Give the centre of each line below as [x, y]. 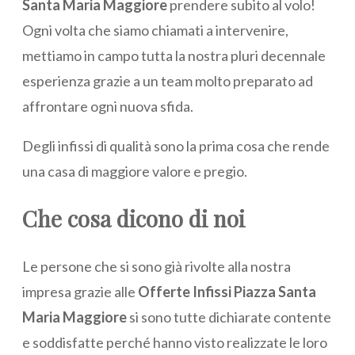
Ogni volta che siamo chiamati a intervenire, [155, 30]
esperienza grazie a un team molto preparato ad [168, 80]
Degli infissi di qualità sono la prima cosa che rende [176, 145]
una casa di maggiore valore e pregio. [135, 171]
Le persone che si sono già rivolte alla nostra [157, 267]
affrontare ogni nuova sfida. [108, 106]
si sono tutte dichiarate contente [229, 317]
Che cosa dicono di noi [134, 218]
